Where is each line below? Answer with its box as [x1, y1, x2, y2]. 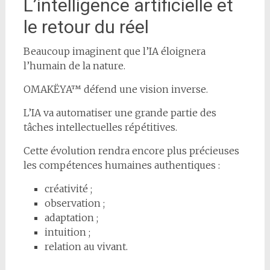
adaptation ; [44, 211, 98, 224]
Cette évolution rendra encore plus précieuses [23, 144, 239, 157]
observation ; [44, 196, 105, 209]
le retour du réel [23, 16, 149, 37]
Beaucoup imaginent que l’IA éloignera [23, 45, 206, 57]
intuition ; [44, 225, 90, 238]
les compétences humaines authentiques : [23, 159, 220, 171]
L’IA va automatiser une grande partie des [23, 106, 216, 119]
